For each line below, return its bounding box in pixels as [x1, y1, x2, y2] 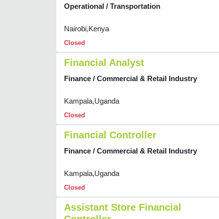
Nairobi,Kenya [64, 24, 109, 33]
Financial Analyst [64, 57, 144, 68]
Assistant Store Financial [64, 202, 181, 213]
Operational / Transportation [64, 2, 160, 11]
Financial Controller [64, 130, 156, 141]
